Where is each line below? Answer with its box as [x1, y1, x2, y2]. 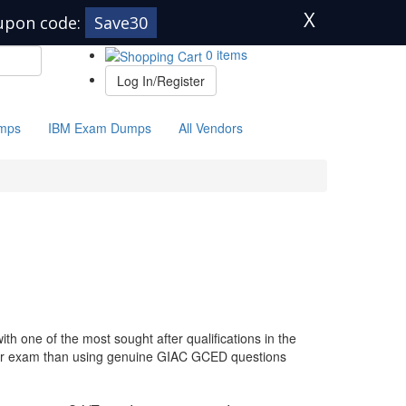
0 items [202, 45, 247, 63]
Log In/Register [117, 72, 205, 91]
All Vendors [179, 119, 243, 138]
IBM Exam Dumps [48, 119, 151, 138]
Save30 [94, 12, 148, 34]
